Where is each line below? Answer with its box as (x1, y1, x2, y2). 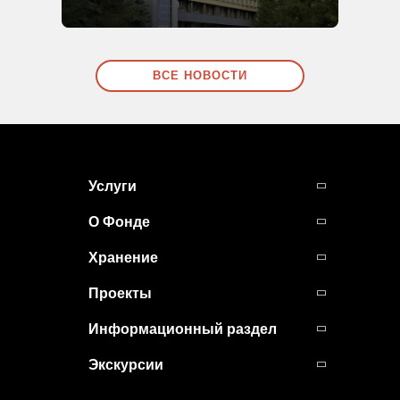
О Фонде (88, 214, 150, 230)
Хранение (88, 250, 158, 266)
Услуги (88, 179, 137, 195)
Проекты (88, 286, 152, 302)
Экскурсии (88, 357, 163, 373)
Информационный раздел (88, 321, 277, 337)
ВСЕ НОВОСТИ (153, 69, 247, 83)
